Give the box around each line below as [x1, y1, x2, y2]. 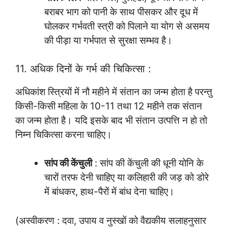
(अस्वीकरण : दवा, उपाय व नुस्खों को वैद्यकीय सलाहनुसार [15, 214, 206, 226]
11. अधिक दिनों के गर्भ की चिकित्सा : [15, 62, 151, 75]
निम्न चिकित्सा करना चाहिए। [15, 128, 112, 140]
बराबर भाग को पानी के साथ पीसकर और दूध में [44, 6, 198, 18]
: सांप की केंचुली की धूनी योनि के [92, 157, 204, 169]
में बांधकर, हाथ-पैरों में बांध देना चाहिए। [44, 186, 175, 198]
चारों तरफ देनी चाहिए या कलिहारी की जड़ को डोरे [44, 172, 209, 184]
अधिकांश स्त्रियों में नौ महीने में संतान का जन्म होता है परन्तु [15, 85, 212, 98]
